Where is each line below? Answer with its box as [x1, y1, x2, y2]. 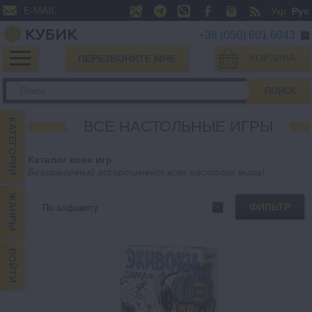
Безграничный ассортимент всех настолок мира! [28, 166, 265, 178]
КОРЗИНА [250, 52, 295, 63]
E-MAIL [24, 5, 56, 16]
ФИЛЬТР [249, 201, 290, 212]
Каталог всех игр [28, 154, 112, 165]
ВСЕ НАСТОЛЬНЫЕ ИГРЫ [84, 118, 273, 135]
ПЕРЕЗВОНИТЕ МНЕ [77, 53, 175, 64]
